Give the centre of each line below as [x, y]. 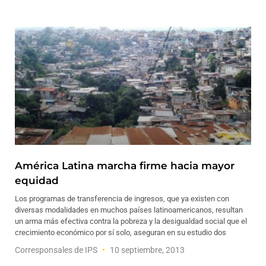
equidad [37, 180]
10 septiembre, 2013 [146, 250]
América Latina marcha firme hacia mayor [125, 166]
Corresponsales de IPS [57, 250]
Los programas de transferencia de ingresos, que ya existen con [122, 199]
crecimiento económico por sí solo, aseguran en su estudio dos [121, 232]
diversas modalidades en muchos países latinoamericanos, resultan [129, 210]
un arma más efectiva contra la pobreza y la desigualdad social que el [131, 221]
